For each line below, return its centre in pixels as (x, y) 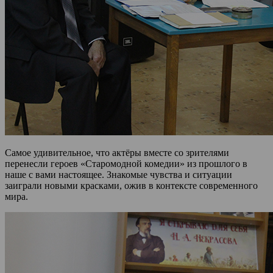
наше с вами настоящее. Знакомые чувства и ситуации (119, 174)
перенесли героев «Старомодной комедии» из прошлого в (126, 163)
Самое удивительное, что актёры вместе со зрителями (117, 152)
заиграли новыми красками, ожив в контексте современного (131, 185)
